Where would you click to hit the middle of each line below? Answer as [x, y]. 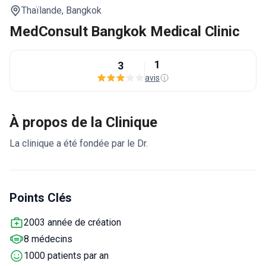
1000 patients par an [66, 256]
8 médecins [48, 239]
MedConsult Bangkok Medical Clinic [125, 31]
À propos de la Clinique [83, 122]
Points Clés [41, 198]
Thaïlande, [42, 10]
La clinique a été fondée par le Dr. [79, 143]
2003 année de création [72, 222]
